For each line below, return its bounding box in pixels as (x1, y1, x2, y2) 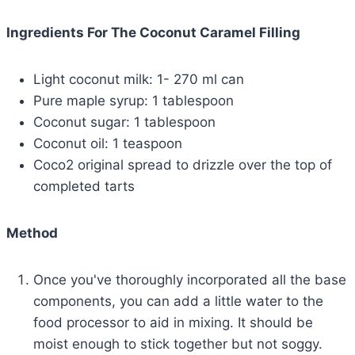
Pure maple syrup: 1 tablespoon (33, 93, 234, 109)
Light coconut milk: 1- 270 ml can (33, 71, 244, 88)
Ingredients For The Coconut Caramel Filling (6, 25, 300, 41)
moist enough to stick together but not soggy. (33, 336, 323, 353)
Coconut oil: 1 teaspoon (33, 136, 182, 152)
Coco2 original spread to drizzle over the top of (33, 157, 332, 174)
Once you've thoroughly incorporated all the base (33, 272, 346, 288)
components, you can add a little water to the (33, 293, 323, 310)
